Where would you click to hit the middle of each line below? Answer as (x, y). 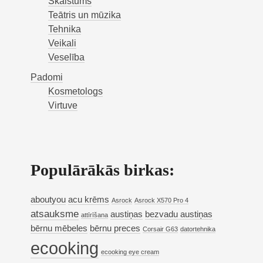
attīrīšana (95, 215)
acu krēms (89, 200)
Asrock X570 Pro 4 (162, 200)
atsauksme (55, 214)
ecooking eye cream (130, 252)
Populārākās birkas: (103, 170)
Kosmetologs (76, 92)
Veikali (63, 43)
